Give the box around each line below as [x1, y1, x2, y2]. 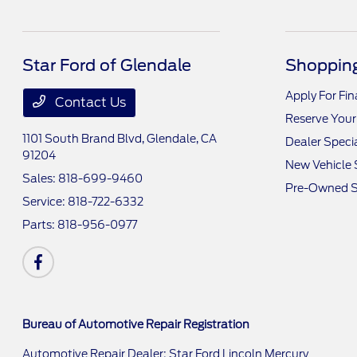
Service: [22, 195, 69, 208]
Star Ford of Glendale [22, 56, 192, 75]
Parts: [22, 218, 58, 231]
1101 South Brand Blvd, [22, 132, 147, 145]
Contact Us [52, 95, 127, 110]
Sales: [22, 172, 59, 185]
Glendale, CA [147, 132, 218, 145]
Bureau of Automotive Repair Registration [22, 318, 250, 331]
